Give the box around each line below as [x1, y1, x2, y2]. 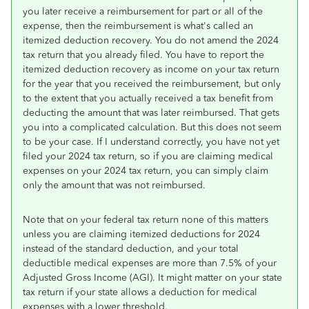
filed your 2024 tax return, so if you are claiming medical [23, 150, 273, 162]
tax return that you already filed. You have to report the [23, 49, 264, 61]
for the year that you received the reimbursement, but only [23, 78, 281, 90]
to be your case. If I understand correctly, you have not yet [23, 136, 279, 148]
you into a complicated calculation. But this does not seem [23, 121, 281, 133]
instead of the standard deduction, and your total [23, 243, 239, 255]
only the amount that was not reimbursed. [23, 179, 206, 191]
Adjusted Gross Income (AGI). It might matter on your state [23, 272, 282, 283]
